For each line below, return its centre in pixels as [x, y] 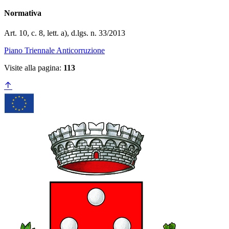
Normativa [23, 13]
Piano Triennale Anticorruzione [54, 50]
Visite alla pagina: [34, 67]
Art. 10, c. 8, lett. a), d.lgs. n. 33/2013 [65, 33]
